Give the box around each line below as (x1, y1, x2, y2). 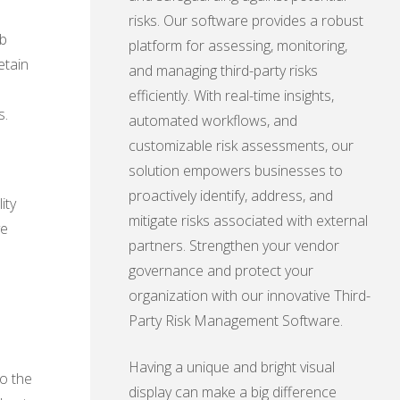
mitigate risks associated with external (129, 211, 368, 231)
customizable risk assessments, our (129, 136, 354, 156)
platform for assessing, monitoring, (129, 36, 347, 56)
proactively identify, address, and (129, 186, 333, 206)
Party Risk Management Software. (129, 311, 343, 331)
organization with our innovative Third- (129, 286, 371, 306)
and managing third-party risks (129, 61, 318, 81)
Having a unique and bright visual (129, 357, 335, 378)
